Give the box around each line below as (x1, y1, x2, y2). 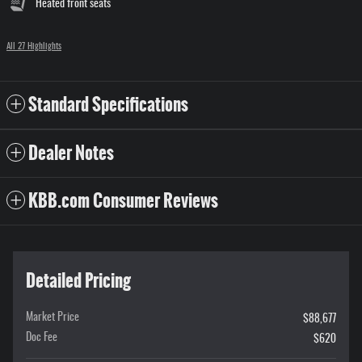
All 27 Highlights (6, 42, 61, 51)
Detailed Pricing (26, 267, 131, 294)
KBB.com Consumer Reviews (28, 187, 218, 214)
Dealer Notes (28, 139, 114, 166)
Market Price (26, 311, 79, 323)
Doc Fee (26, 331, 57, 343)
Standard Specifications (28, 90, 188, 118)
